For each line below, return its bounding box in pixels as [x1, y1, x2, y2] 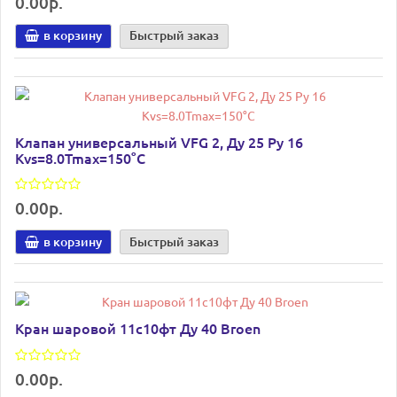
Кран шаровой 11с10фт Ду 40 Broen [15, 318, 261, 339]
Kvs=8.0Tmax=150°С [15, 147, 145, 167]
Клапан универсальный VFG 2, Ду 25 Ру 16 [15, 131, 303, 152]
